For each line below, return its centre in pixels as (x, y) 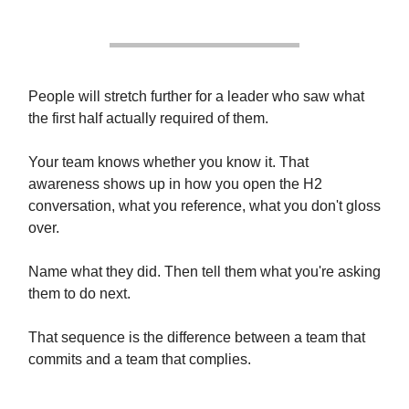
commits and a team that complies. (140, 359)
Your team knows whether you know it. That (168, 162)
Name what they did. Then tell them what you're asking (204, 272)
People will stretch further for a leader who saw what (196, 96)
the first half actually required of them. (148, 118)
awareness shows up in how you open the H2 (175, 184)
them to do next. (79, 294)
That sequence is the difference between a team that (197, 337)
